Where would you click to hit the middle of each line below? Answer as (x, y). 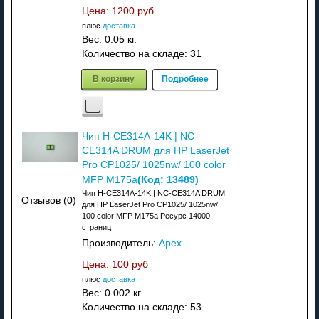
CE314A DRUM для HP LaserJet (155, 150)
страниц (96, 227)
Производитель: (120, 243)
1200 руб (132, 11)
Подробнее (185, 78)
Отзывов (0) (49, 201)
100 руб (130, 264)
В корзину (114, 78)
